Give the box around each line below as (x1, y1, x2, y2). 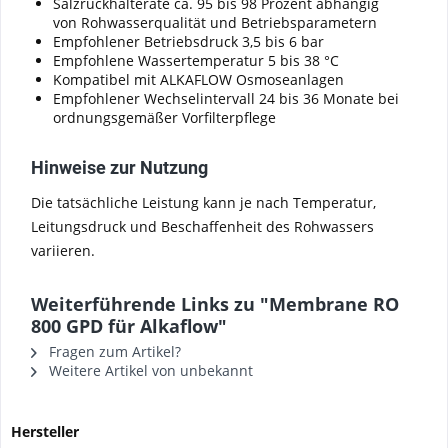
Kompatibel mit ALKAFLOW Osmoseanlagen (53, 70, 344, 89)
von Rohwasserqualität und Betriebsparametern (53, 13, 377, 32)
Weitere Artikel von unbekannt (45, 361, 253, 380)
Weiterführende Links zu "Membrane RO (31, 292, 399, 316)
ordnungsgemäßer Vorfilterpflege (53, 108, 276, 127)
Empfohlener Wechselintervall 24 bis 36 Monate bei (53, 89, 399, 108)
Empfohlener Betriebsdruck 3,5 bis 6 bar (53, 32, 324, 51)
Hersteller (11, 422, 79, 441)
